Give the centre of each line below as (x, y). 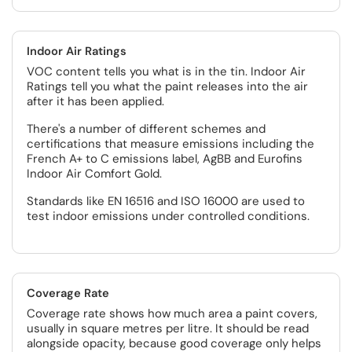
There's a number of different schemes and (146, 129)
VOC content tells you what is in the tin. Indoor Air (166, 71)
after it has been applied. (95, 101)
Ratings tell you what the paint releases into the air (167, 86)
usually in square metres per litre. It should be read (168, 328)
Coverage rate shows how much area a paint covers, (172, 313)
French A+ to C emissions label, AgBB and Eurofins (165, 159)
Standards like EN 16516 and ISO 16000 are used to (166, 201)
